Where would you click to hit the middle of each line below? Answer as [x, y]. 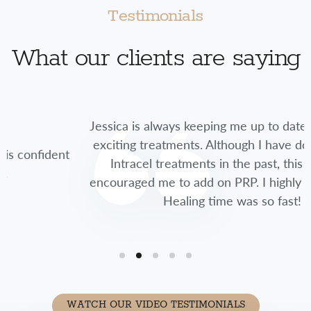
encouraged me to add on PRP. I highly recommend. [167, 182]
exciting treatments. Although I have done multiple [167, 144]
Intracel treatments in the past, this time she [167, 163]
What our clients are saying [155, 58]
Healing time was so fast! [167, 201]
